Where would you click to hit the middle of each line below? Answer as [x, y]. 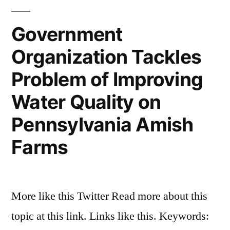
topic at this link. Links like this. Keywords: [110, 216]
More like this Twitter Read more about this [109, 196]
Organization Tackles [107, 57]
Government [67, 34]
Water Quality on [86, 102]
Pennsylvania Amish [102, 124]
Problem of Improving [107, 79]
